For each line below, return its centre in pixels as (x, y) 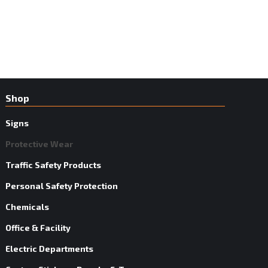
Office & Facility (38, 227)
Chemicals (28, 206)
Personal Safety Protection (62, 185)
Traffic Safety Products (54, 165)
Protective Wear (39, 144)
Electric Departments (50, 248)
